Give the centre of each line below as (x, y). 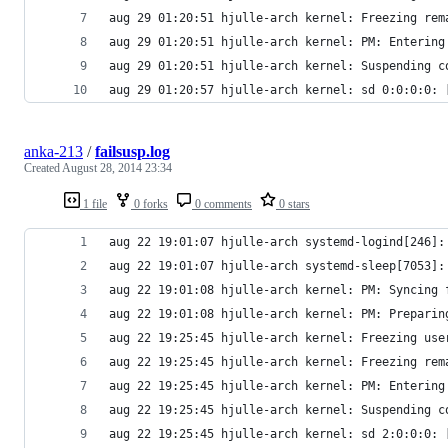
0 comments (222, 203)
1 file (93, 203)
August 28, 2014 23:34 (117, 167)
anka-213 (53, 151)
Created (43, 167)
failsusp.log (132, 151)
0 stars (293, 203)
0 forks (149, 203)
